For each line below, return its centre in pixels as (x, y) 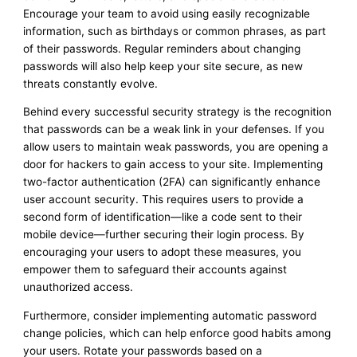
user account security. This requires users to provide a (164, 200)
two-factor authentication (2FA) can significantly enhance (172, 182)
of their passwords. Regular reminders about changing (162, 48)
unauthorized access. (78, 287)
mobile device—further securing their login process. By (164, 235)
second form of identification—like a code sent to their (163, 217)
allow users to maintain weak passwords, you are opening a (176, 147)
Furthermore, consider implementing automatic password (170, 316)
